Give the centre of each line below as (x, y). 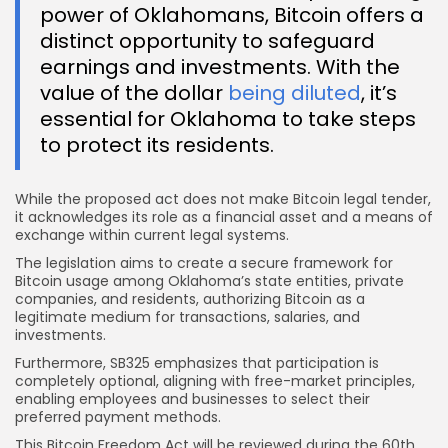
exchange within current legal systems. (152, 234)
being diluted (294, 92)
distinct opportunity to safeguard (207, 40)
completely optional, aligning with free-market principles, (215, 380)
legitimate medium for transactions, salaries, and (187, 316)
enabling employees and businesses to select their (192, 398)
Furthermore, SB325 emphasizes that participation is (197, 362)
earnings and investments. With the (220, 66)
